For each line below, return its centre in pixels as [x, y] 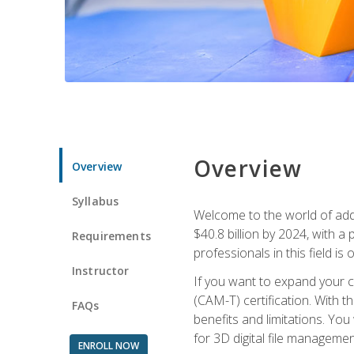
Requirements [111, 235]
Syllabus [96, 201]
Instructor [101, 270]
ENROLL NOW [108, 345]
